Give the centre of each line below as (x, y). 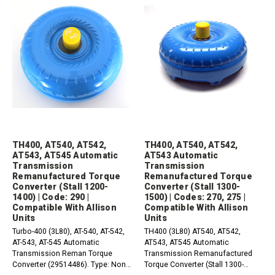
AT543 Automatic (181, 155)
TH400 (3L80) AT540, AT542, (192, 231)
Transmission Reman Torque (62, 253)
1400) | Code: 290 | (51, 197)
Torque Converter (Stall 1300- (194, 264)
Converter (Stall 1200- (60, 186)
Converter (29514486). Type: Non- (70, 264)
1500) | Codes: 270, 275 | (195, 197)
